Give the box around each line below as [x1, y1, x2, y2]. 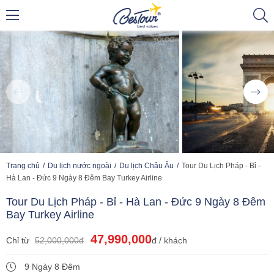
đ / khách [152, 235, 187, 245]
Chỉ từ [6, 235, 29, 245]
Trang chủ [6, 161, 40, 170]
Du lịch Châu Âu [119, 161, 174, 170]
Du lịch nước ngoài [48, 161, 111, 170]
